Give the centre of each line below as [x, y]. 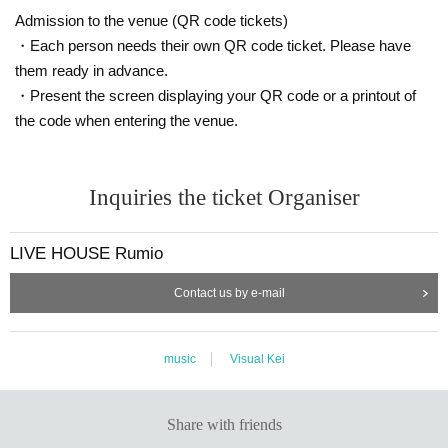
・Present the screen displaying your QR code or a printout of [215, 95]
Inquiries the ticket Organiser [224, 197]
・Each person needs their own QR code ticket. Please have [213, 45]
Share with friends [224, 424]
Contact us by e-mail [229, 292]
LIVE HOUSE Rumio [86, 253]
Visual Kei [257, 358]
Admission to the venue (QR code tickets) [151, 20]
